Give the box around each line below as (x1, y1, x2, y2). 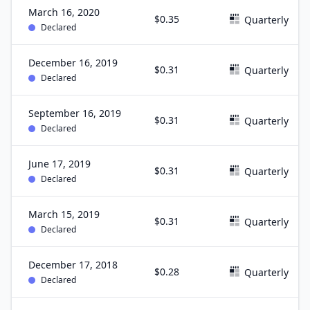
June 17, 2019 (28, 157, 91, 170)
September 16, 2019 (28, 107, 121, 120)
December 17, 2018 (28, 258, 118, 271)
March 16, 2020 (28, 6, 100, 19)
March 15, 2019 (28, 208, 100, 221)
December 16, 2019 (28, 56, 118, 69)
